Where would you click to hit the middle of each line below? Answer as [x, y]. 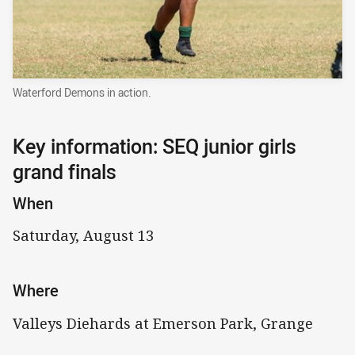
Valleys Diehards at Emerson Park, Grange [163, 323]
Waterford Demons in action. [82, 92]
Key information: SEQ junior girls [155, 147]
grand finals [65, 172]
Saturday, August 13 [83, 236]
